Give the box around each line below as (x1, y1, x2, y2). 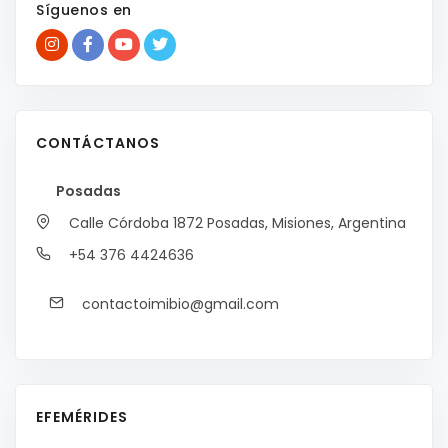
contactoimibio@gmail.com (78, 293, 279, 314)
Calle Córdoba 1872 (65, 213, 203, 234)
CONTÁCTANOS (36, 133, 160, 154)
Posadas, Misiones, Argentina (203, 213, 406, 234)
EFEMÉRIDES (36, 407, 128, 428)
